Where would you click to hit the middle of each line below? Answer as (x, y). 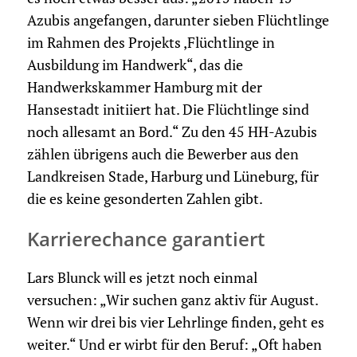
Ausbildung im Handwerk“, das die (135, 65)
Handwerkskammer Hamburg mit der (144, 88)
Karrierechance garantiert (146, 239)
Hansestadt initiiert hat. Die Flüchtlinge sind (168, 110)
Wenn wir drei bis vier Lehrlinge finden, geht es (175, 323)
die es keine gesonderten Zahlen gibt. (145, 199)
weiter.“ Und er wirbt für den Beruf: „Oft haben (174, 345)
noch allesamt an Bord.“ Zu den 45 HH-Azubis (172, 132)
